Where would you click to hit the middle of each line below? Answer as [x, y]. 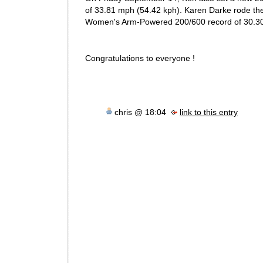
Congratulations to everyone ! [140, 58]
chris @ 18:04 [141, 112]
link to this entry [209, 112]
